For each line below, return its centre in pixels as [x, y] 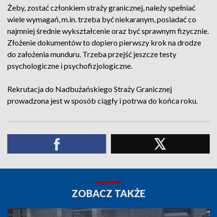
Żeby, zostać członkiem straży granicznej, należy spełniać [101, 8]
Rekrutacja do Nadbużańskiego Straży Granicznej [90, 89]
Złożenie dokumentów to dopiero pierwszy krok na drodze [104, 42]
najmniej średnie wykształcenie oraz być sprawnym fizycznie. [108, 31]
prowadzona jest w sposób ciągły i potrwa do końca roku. [102, 101]
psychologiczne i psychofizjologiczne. [70, 66]
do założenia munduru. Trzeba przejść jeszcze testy [92, 54]
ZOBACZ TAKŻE [108, 193]
